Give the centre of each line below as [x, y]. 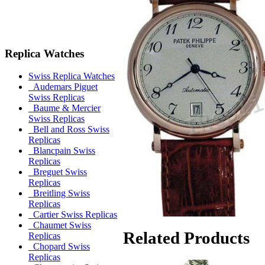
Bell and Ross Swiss [69, 130]
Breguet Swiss [58, 172]
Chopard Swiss [59, 247]
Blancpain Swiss [62, 151]
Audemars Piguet [63, 87]
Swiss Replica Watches [72, 76]
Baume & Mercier [64, 108]
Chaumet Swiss [60, 225]
